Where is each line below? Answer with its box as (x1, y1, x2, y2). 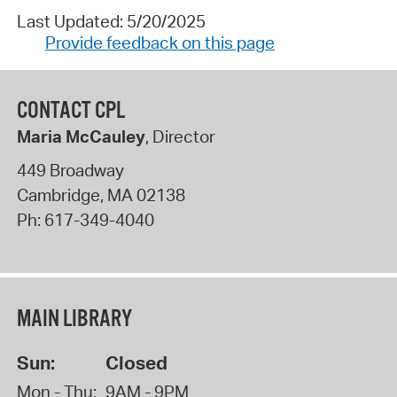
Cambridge (16, 183, 100, 206)
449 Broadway (16, 159, 124, 181)
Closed (105, 350, 167, 374)
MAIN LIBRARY (16, 304, 132, 334)
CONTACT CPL (16, 97, 125, 127)
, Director (144, 126, 215, 148)
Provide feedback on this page (44, 32, 275, 54)
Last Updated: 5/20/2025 (16, 11, 206, 33)
